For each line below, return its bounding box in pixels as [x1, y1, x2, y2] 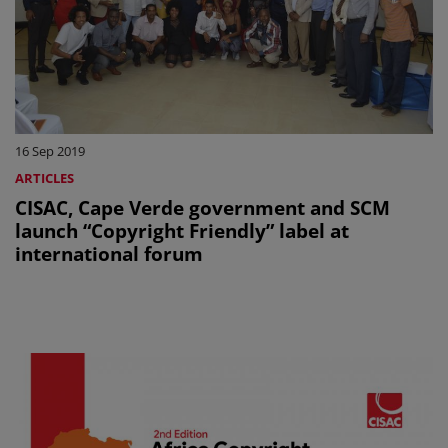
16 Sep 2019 [15, 141, 85, 160]
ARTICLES [15, 168, 74, 187]
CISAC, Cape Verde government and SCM [15, 193, 390, 221]
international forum [15, 239, 203, 267]
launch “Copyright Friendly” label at [15, 216, 349, 244]
